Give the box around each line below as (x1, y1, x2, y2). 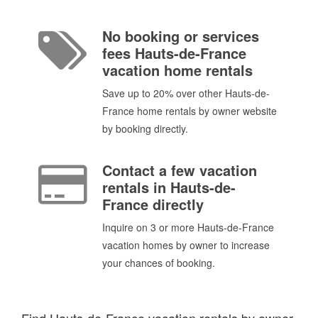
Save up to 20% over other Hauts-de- (102, 86, 270, 101)
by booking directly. (102, 121, 188, 136)
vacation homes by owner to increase (102, 237, 270, 252)
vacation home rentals (102, 60, 253, 81)
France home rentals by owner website (102, 104, 277, 119)
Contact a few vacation (102, 159, 257, 180)
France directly (102, 193, 204, 214)
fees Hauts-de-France (102, 43, 246, 64)
